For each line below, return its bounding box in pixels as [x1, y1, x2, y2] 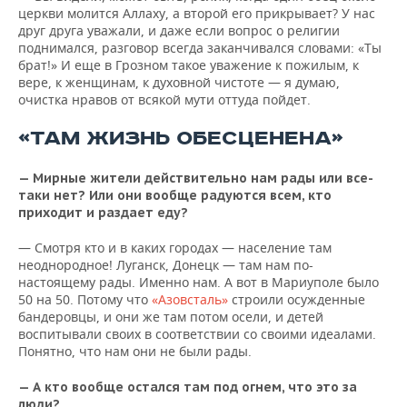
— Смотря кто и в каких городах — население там [18, 239, 332, 256]
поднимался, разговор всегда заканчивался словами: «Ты [18, 39, 382, 56]
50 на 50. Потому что [18, 291, 148, 308]
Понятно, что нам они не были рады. [18, 342, 252, 360]
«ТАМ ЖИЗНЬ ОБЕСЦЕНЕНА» [18, 126, 343, 151]
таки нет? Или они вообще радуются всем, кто [18, 187, 332, 203]
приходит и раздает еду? [18, 204, 188, 221]
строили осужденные [228, 291, 365, 308]
